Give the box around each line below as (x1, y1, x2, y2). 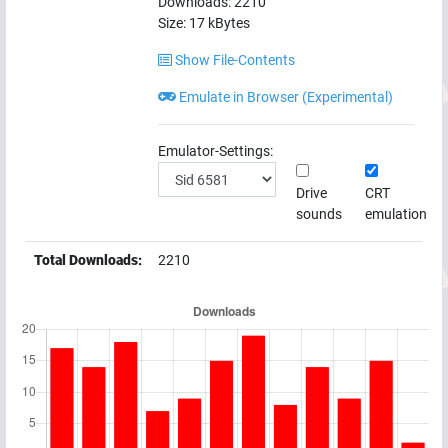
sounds (296, 206, 342, 223)
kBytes (205, 15, 250, 32)
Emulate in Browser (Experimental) (176, 89, 393, 106)
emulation (365, 206, 427, 223)
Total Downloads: (34, 252, 142, 269)
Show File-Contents (172, 52, 295, 69)
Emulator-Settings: (158, 143, 273, 160)
